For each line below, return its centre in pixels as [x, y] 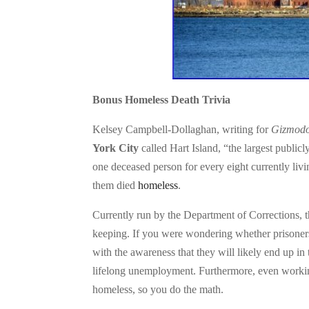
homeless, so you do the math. [158, 290]
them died [116, 186]
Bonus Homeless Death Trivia [162, 100]
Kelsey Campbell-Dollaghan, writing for [182, 130]
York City [116, 148]
